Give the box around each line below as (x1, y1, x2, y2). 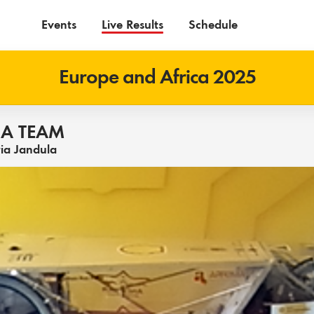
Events (41, 17, 76, 32)
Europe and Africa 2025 (58, 64, 256, 89)
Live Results (102, 17, 163, 32)
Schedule (189, 17, 238, 32)
